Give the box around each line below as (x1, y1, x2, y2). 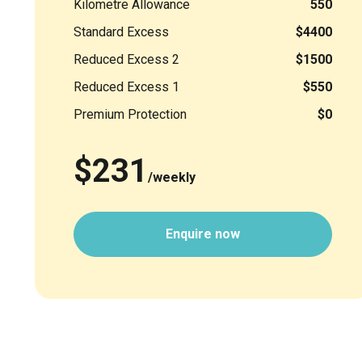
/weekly (148, 169, 196, 185)
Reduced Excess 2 (74, 51, 179, 67)
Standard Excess (74, 23, 169, 40)
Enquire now (166, 225, 240, 242)
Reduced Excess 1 (74, 78, 179, 95)
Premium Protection (74, 106, 187, 122)
